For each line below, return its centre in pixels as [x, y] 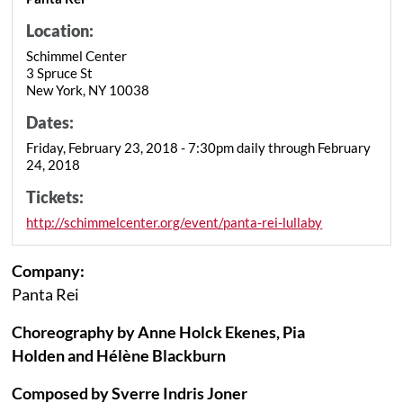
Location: [60, 30]
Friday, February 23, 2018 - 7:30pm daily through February [199, 147]
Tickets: [55, 197]
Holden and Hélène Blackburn [119, 355]
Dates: [50, 122]
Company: [49, 270]
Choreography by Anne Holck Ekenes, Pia [159, 331]
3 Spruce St [60, 72]
